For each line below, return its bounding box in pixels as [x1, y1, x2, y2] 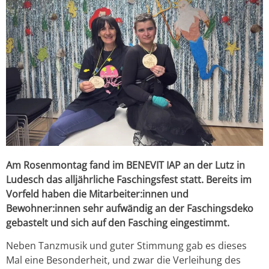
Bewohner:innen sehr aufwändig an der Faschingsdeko [6, 201, 253, 215]
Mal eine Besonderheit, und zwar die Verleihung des [6, 253, 241, 267]
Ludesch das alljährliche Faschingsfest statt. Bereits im [6, 172, 252, 186]
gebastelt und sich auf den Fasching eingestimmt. [6, 216, 229, 229]
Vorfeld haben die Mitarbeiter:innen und [6, 187, 189, 201]
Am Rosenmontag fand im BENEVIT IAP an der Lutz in [6, 158, 245, 172]
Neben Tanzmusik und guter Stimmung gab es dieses [6, 238, 247, 252]
